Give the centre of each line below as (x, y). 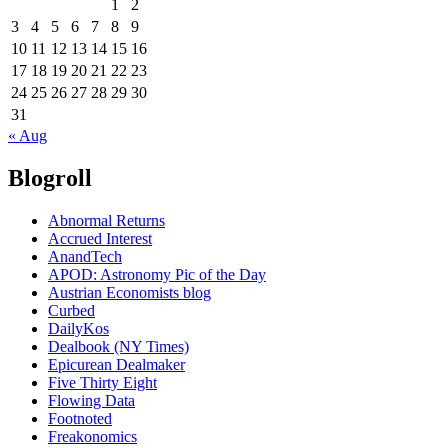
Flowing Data (91, 400)
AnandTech (85, 256)
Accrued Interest (100, 238)
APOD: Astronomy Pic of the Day (157, 274)
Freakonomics (92, 436)
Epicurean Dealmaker (116, 364)
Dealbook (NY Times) (118, 346)
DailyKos (78, 328)
